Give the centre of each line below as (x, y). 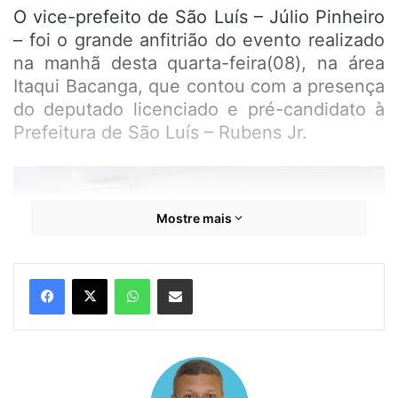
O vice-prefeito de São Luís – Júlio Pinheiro (199, 17)
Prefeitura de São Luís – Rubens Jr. (160, 133)
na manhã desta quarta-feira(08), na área (199, 64)
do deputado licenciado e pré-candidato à (199, 110)
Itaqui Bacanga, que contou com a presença (199, 87)
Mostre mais (195, 219)
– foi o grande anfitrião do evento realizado (199, 40)
